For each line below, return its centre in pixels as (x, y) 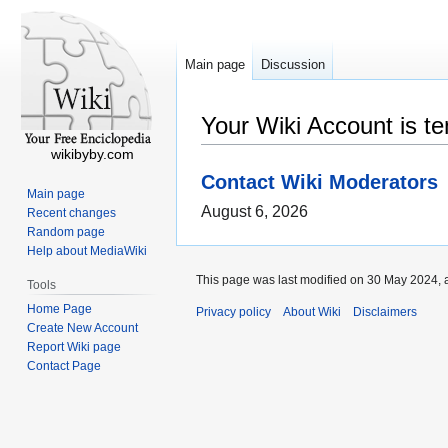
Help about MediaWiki (87, 250)
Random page (66, 231)
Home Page (60, 308)
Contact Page (64, 365)
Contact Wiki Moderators (319, 181)
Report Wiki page (74, 346)
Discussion (293, 65)
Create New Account (83, 327)
